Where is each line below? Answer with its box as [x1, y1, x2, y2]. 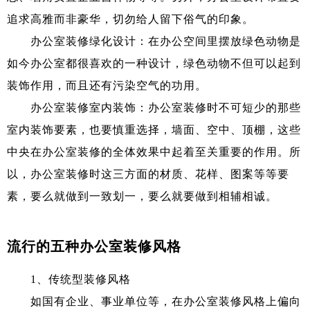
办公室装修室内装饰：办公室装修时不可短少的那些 [7, 101, 301, 113]
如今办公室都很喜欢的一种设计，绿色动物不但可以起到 [7, 57, 301, 69]
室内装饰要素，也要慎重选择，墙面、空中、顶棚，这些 [7, 123, 301, 136]
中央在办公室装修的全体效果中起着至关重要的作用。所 [7, 145, 301, 158]
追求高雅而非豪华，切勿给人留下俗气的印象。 [7, 12, 254, 25]
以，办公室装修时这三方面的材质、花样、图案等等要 [7, 167, 289, 180]
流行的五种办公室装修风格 [7, 238, 181, 254]
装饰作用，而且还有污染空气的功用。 [7, 79, 207, 91]
